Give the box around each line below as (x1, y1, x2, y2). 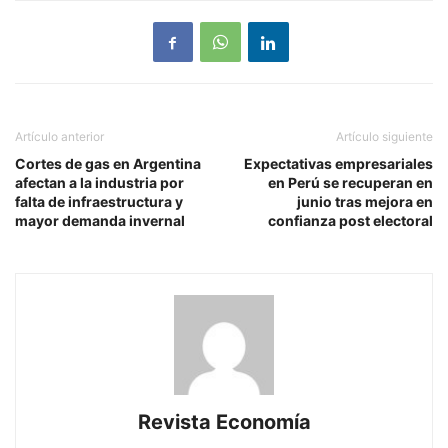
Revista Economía (137, 410, 311, 435)
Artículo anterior (15, 129, 104, 145)
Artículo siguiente (336, 129, 433, 145)
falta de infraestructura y (15, 193, 183, 211)
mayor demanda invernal (15, 212, 185, 230)
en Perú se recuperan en (268, 174, 433, 192)
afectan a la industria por (15, 174, 184, 192)
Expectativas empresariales (244, 155, 433, 173)
